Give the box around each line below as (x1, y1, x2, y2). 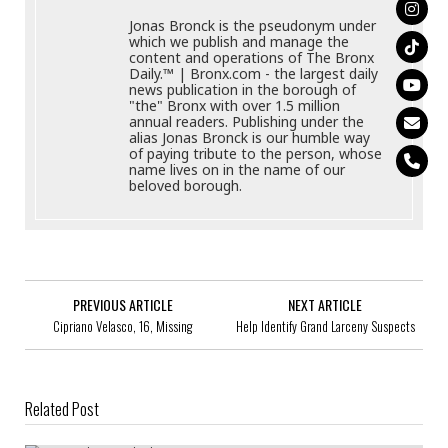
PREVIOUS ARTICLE (72, 293, 173, 315)
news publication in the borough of (129, 79, 357, 99)
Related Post (25, 396, 99, 421)
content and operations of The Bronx (129, 47, 375, 67)
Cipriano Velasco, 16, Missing (53, 315, 192, 336)
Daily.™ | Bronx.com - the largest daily (129, 63, 379, 83)
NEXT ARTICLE (288, 293, 363, 315)
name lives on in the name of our (129, 159, 346, 179)
